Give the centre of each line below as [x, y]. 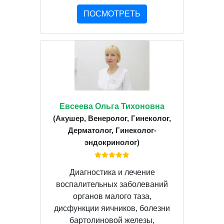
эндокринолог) [112, 142]
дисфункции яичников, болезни [112, 208]
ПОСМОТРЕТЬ [112, 13]
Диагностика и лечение [112, 172]
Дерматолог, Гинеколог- [112, 130]
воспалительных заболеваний [112, 184]
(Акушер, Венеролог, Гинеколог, [112, 118]
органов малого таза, [112, 196]
